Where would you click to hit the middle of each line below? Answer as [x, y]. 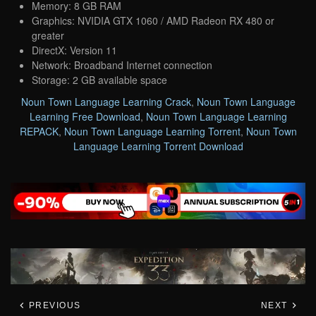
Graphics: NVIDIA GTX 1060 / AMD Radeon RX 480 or [153, 20]
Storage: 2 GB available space [99, 79]
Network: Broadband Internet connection [122, 65]
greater [48, 35]
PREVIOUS [53, 306]
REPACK [39, 131]
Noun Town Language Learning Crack [106, 101]
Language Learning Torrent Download [158, 146]
